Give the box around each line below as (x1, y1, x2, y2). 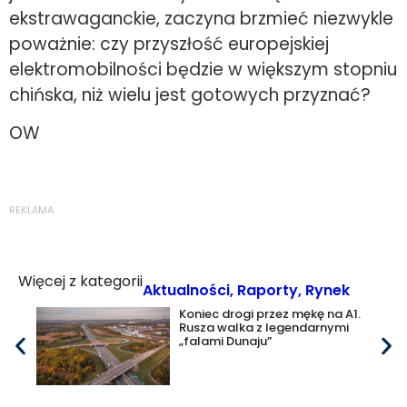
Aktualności (143, 279, 230, 301)
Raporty (237, 279, 298, 301)
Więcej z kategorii (18, 270, 143, 292)
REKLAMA (9, 202, 54, 217)
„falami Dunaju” (179, 332, 273, 350)
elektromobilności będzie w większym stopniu (9, 56, 397, 82)
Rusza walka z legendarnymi (179, 318, 350, 336)
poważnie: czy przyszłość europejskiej (9, 31, 329, 56)
